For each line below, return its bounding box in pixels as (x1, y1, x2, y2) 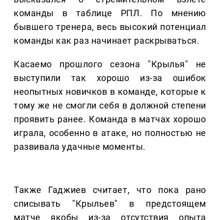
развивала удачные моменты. (14, 141, 146, 152)
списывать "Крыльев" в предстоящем (14, 198, 206, 209)
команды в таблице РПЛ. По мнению (14, 8, 206, 19)
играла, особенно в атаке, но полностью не (14, 128, 206, 138)
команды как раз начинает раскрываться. (14, 35, 200, 46)
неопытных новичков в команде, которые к (14, 86, 206, 97)
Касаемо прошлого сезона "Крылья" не (14, 59, 206, 70)
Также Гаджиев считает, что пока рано (14, 185, 206, 195)
